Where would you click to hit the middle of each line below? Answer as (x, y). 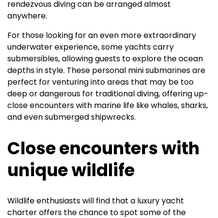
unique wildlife (71, 170)
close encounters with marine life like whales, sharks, (108, 105)
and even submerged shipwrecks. (72, 117)
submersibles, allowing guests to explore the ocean (105, 58)
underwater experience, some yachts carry (91, 47)
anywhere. (27, 16)
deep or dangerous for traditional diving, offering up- (108, 93)
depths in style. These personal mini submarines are (106, 70)
